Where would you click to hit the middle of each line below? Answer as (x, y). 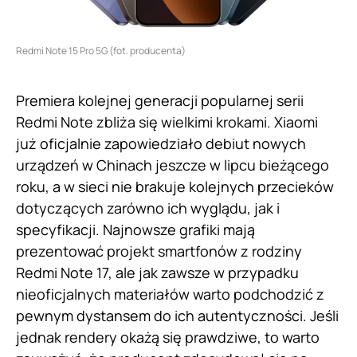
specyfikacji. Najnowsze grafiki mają (135, 229)
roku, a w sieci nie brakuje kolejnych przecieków (175, 186)
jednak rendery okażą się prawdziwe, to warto (168, 337)
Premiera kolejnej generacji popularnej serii (160, 100)
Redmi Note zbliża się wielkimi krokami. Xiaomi (167, 122)
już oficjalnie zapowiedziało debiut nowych (161, 143)
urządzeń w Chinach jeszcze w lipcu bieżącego (173, 165)
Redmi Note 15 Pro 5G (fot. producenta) (101, 50)
